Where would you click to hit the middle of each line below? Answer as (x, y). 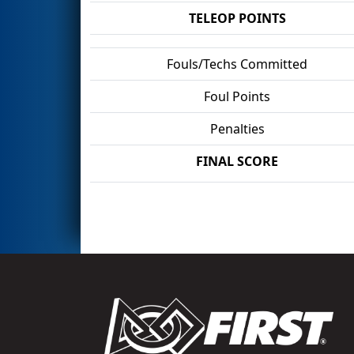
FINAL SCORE (237, 161)
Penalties (237, 128)
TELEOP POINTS (237, 18)
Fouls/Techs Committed (237, 64)
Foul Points (237, 96)
